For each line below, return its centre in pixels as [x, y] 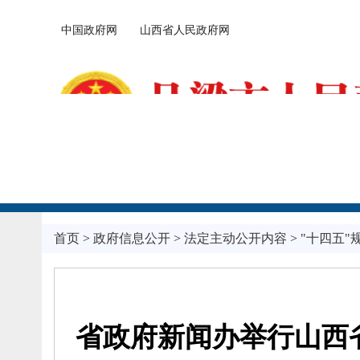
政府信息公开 [131, 238]
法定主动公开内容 [235, 238]
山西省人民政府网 [175, 30]
